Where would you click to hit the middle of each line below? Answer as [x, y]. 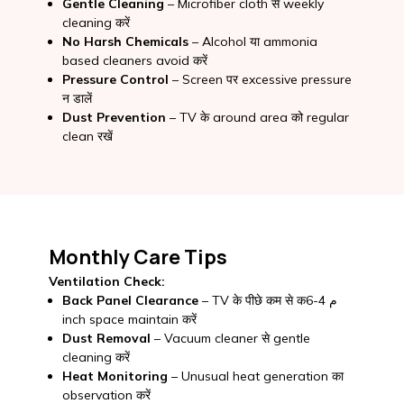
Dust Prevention [114, 117]
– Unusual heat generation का [255, 376]
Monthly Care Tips [138, 257]
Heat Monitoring [115, 376]
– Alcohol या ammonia [252, 41]
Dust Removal [106, 339]
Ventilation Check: [106, 282]
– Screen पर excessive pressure [260, 79]
